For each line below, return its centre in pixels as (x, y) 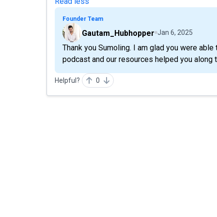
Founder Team (83, 19)
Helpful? (67, 80)
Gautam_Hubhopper (118, 33)
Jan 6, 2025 (175, 32)
